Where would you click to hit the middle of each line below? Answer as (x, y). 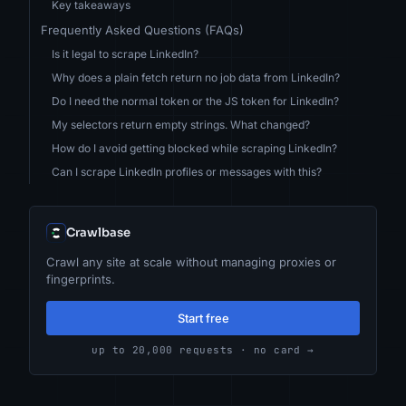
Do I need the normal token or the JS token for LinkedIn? (195, 101)
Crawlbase (98, 232)
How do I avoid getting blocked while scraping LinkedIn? (194, 148)
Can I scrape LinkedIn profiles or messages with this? (187, 171)
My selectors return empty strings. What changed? (181, 124)
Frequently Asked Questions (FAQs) (142, 29)
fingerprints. (81, 279)
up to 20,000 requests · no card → (203, 349)
